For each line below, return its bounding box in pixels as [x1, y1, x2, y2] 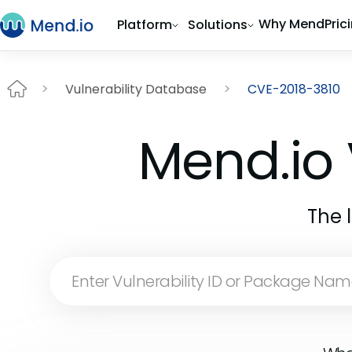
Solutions [188, 16, 247, 34]
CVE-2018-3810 [247, 79, 340, 98]
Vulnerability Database [65, 79, 207, 98]
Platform [117, 16, 172, 34]
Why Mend [258, 15, 324, 33]
